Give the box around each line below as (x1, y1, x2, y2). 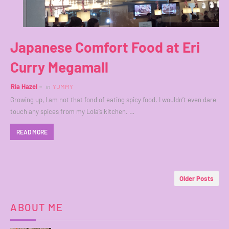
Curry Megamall (10, 58, 108, 76)
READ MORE (16, 128, 48, 136)
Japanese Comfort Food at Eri (10, 38, 200, 56)
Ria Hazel (11, 82, 37, 91)
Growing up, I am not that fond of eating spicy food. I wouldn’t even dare (10, 96, 216, 104)
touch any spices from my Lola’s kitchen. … (10, 107, 134, 116)
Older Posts (179, 174, 214, 183)
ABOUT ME (10, 201, 63, 214)
